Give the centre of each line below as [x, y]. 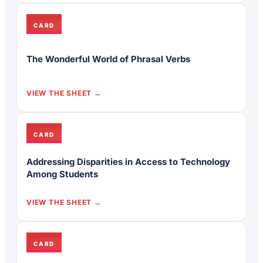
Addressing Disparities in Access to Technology [128, 162]
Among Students [62, 174]
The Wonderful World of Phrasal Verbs [108, 59]
